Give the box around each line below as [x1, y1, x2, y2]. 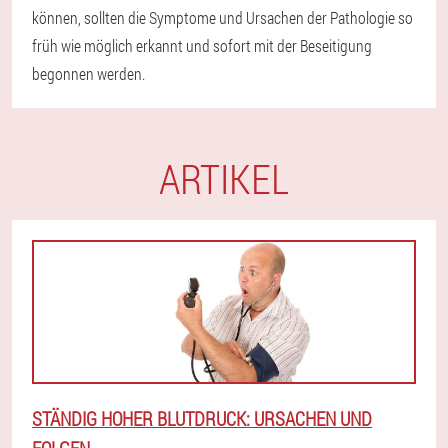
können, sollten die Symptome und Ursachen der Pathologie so [32, 7, 413, 29]
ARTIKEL [159, 152, 289, 206]
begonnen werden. [32, 63, 145, 85]
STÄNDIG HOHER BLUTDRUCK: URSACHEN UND [32, 406, 372, 432]
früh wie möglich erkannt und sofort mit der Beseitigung [32, 35, 372, 57]
